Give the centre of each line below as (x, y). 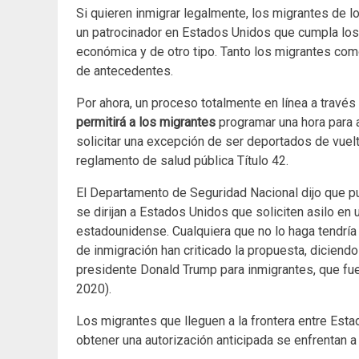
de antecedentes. (125, 71)
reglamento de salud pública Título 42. (182, 161)
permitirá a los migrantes (146, 123)
